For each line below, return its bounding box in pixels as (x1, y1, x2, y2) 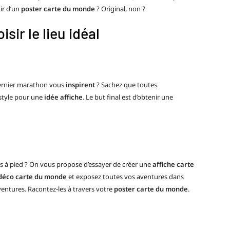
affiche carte (152, 159, 194, 169)
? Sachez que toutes (95, 80, 157, 90)
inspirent (66, 80, 95, 90)
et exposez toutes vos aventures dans (67, 171, 184, 181)
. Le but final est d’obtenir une (83, 92, 173, 102)
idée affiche (43, 92, 83, 102)
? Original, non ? (95, 4, 145, 13)
